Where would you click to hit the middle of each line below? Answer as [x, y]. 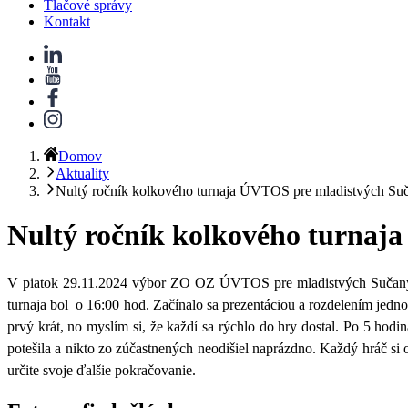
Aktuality [82, 173]
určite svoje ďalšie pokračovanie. [102, 370]
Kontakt [67, 21]
